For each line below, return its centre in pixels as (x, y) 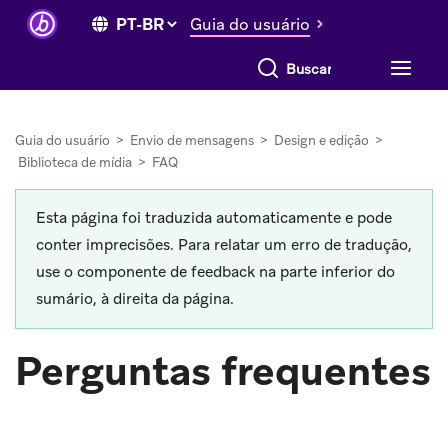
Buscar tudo (282, 62)
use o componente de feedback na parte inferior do (215, 272)
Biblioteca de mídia (75, 162)
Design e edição (321, 140)
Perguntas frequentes (223, 371)
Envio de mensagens (192, 140)
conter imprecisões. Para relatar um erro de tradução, (224, 245)
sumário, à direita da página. (135, 299)
